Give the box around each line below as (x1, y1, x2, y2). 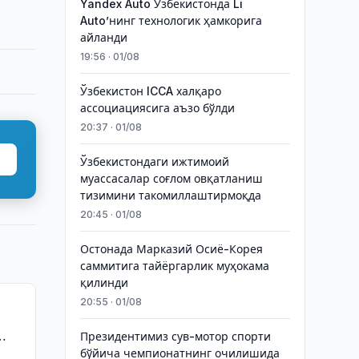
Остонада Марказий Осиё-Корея (79, 242, 263, 256)
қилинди (79, 276, 128, 289)
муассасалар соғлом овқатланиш (79, 171, 263, 185)
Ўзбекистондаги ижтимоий (79, 155, 229, 168)
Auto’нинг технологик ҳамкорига (79, 14, 262, 27)
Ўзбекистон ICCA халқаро (79, 84, 221, 98)
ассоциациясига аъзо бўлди (79, 101, 235, 115)
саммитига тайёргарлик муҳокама (79, 259, 269, 272)
